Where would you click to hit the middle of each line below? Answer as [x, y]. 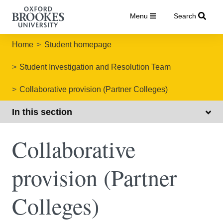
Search [185, 16]
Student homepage [78, 45]
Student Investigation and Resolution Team [95, 67]
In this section [42, 112]
